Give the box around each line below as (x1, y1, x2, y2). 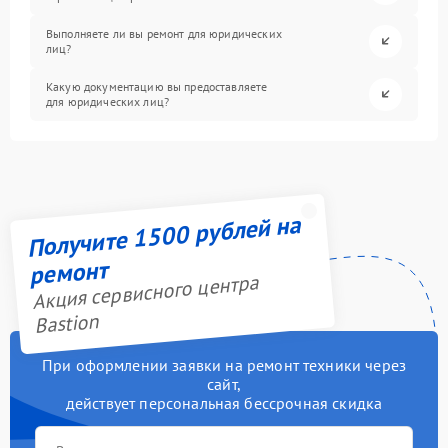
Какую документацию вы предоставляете (46, 79, 268, 95)
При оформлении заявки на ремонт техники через (41, 354, 407, 375)
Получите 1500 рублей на (25, 208, 302, 264)
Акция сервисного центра (30, 269, 260, 316)
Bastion (32, 307, 100, 340)
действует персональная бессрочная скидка (65, 392, 383, 413)
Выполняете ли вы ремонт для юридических (46, 26, 282, 42)
